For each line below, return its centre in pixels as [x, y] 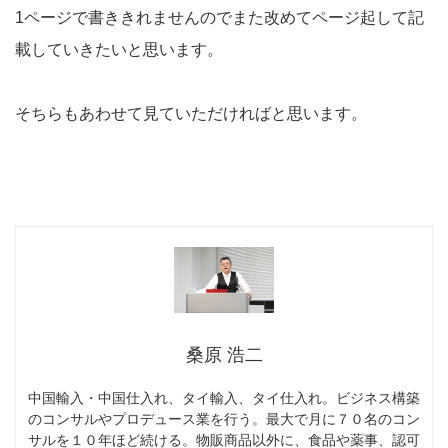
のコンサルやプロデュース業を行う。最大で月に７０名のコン [224, 419]
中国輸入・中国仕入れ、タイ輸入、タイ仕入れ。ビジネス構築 [224, 398]
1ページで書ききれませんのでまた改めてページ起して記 [219, 17]
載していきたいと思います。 [119, 49]
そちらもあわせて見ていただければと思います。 [191, 113]
